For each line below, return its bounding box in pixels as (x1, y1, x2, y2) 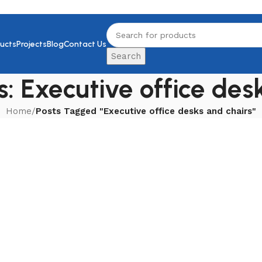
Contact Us (64, 39, 107, 49)
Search (111, 51, 142, 61)
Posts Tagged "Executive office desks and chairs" (36, 106, 256, 116)
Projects (16, 39, 47, 49)
